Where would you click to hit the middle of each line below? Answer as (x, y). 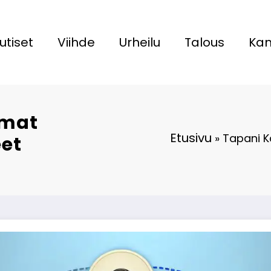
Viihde (77, 42)
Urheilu (140, 42)
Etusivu (191, 138)
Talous (205, 42)
